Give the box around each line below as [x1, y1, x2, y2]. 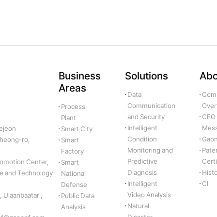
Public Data [61, 192, 94, 200]
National [61, 170, 86, 178]
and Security [127, 113, 165, 121]
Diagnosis [127, 169, 157, 177]
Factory [61, 147, 84, 155]
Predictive [127, 157, 157, 166]
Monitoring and [127, 146, 173, 155]
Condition [127, 135, 157, 143]
